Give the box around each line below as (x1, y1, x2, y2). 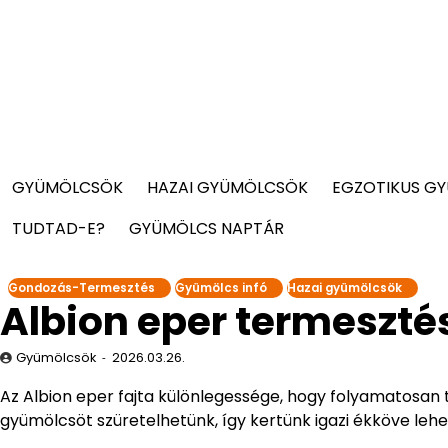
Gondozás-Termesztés (8, 280, 155, 296)
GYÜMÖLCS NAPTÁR (129, 217, 284, 240)
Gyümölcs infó (175, 280, 267, 296)
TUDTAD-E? (12, 217, 105, 240)
